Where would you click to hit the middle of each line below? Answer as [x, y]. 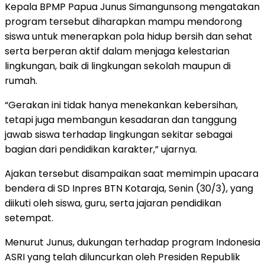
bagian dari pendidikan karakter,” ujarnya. [101, 149]
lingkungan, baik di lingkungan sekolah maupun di [118, 66]
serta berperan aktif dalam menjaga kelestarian [117, 51]
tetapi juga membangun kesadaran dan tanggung [121, 119]
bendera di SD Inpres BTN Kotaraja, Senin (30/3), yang [129, 188]
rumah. [21, 80]
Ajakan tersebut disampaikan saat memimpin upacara [132, 173]
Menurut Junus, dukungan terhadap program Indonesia [132, 242]
